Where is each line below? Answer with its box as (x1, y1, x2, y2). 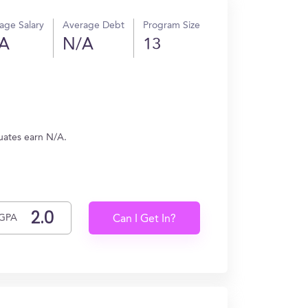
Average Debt (63, 21, 124, 30)
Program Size (143, 21, 200, 30)
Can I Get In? (113, 214, 177, 225)
